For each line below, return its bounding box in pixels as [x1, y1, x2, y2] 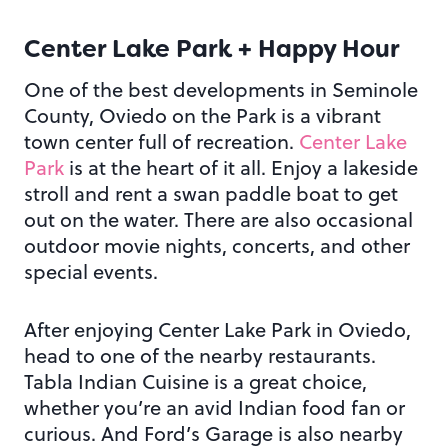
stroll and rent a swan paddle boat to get [24, 179, 398, 209]
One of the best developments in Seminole [24, 75, 418, 105]
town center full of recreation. [24, 127, 299, 157]
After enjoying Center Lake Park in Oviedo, [24, 315, 411, 345]
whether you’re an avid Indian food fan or [24, 393, 405, 423]
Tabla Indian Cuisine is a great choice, [24, 367, 367, 397]
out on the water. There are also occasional [24, 205, 413, 235]
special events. [24, 257, 158, 287]
